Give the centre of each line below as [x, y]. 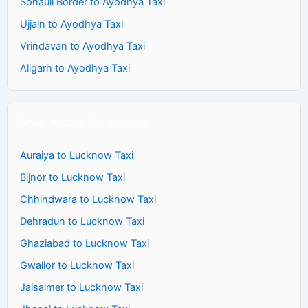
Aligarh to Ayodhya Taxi [75, 68]
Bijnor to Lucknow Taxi [73, 177]
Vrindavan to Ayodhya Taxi [82, 46]
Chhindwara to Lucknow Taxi [88, 199]
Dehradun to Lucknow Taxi [82, 221]
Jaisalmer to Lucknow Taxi [81, 287]
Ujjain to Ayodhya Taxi [71, 24]
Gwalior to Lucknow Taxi [77, 265]
